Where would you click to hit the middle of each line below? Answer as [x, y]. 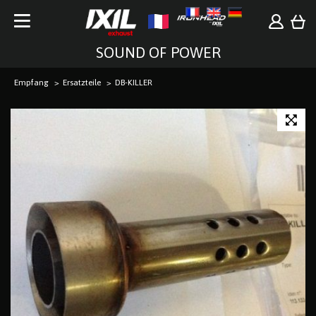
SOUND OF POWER [158, 52]
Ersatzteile [82, 82]
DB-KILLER [134, 82]
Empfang [31, 82]
